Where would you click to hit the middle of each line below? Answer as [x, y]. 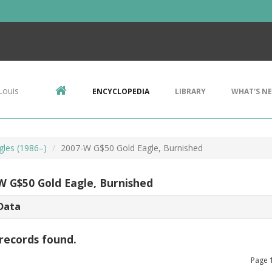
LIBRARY [190, 91]
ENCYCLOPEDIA [121, 91]
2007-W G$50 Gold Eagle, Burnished [132, 148]
